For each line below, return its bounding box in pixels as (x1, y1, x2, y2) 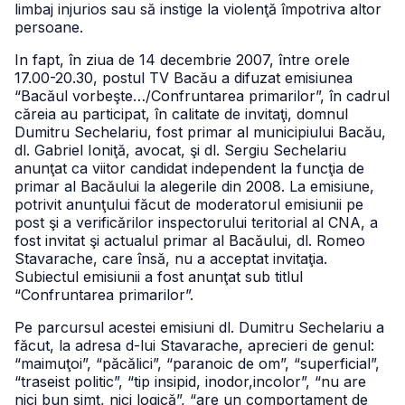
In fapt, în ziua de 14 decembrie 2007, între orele (14, 51, 350, 69)
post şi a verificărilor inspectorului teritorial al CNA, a (14, 213, 378, 231)
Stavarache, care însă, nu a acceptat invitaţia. (14, 250, 327, 268)
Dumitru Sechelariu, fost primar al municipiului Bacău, (14, 123, 386, 141)
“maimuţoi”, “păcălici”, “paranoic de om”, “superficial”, (14, 354, 380, 372)
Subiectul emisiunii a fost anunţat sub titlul (14, 268, 303, 286)
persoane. (14, 18, 83, 36)
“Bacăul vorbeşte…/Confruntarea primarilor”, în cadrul (14, 87, 390, 105)
